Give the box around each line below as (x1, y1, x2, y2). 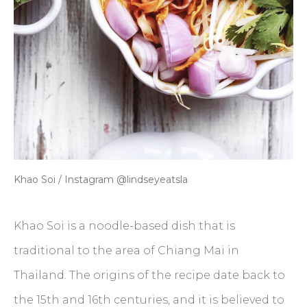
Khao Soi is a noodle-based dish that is (14, 219, 235, 233)
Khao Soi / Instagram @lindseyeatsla (14, 173, 188, 186)
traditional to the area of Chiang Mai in (14, 244, 239, 258)
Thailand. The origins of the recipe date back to (14, 269, 285, 282)
